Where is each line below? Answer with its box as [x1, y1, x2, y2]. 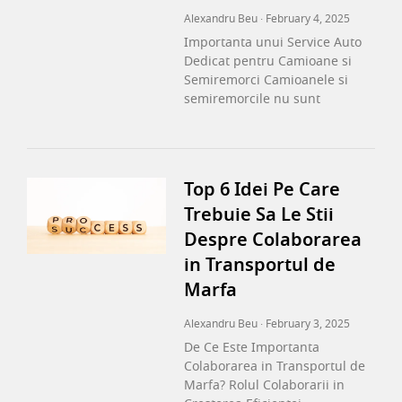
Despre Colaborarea [184, 226, 363, 253]
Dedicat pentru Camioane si [184, 51, 353, 71]
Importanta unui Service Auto [184, 32, 363, 52]
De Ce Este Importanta [184, 337, 320, 357]
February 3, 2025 [263, 315, 351, 332]
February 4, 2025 [263, 10, 351, 27]
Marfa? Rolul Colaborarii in [184, 375, 345, 395]
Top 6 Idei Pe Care [184, 176, 341, 203]
